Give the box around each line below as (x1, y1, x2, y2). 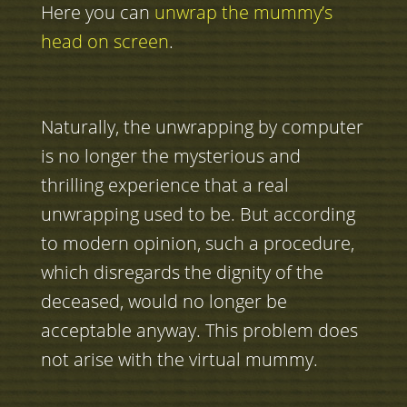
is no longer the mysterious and (40, 144, 301, 169)
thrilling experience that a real (40, 173, 289, 198)
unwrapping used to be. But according (40, 202, 355, 227)
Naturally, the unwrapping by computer (40, 114, 363, 140)
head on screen (40, 29, 169, 55)
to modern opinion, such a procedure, (40, 231, 354, 256)
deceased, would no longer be (40, 289, 287, 314)
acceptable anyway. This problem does (40, 318, 358, 343)
